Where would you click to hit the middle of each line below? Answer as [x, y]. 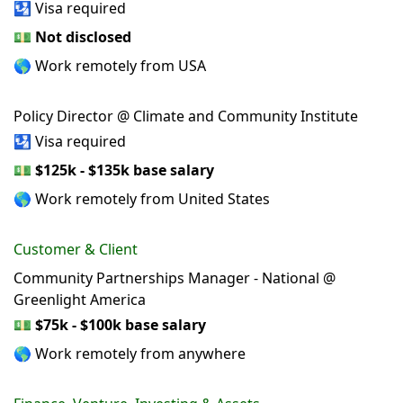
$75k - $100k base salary [121, 325]
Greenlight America [80, 300]
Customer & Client [76, 250]
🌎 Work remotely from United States [142, 199]
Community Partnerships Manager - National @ [175, 278]
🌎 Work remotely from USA [110, 66]
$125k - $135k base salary [125, 170]
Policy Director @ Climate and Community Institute [186, 116]
